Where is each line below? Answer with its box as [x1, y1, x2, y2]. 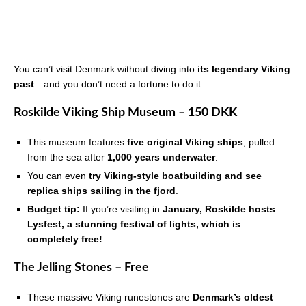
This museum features [27, 137, 127, 148]
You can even [27, 170, 89, 182]
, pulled [243, 137, 275, 148]
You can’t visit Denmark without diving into [14, 64, 197, 75]
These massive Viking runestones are [27, 292, 193, 303]
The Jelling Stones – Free [14, 262, 149, 275]
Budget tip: [27, 204, 80, 215]
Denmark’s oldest [193, 292, 273, 303]
